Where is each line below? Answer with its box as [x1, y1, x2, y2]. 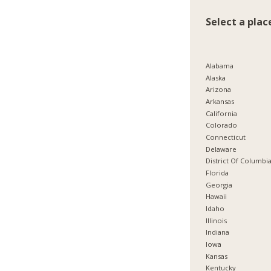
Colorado [206, 120, 238, 130]
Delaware [206, 144, 237, 154]
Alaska [206, 73, 226, 82]
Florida [206, 168, 229, 177]
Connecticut [206, 132, 246, 142]
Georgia [206, 180, 233, 189]
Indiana [206, 227, 230, 237]
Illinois [206, 215, 227, 225]
